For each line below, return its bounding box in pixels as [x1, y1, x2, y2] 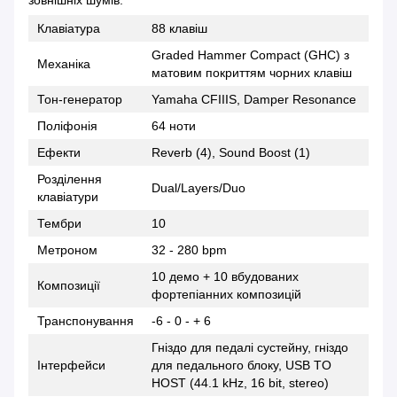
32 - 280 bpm [152, 242, 227, 257]
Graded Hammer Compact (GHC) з [152, 47, 349, 62]
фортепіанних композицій [152, 286, 301, 301]
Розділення [37, 171, 102, 186]
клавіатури [37, 189, 98, 204]
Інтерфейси [37, 357, 105, 372]
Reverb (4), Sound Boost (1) [152, 144, 310, 160]
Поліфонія [37, 118, 97, 133]
